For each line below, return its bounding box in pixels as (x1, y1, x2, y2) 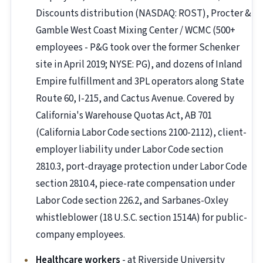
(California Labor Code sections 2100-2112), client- (36, 126, 247, 140)
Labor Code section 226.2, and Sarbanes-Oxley (36, 194, 228, 208)
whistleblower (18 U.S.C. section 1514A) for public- (36, 211, 247, 225)
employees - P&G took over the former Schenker (36, 41, 240, 55)
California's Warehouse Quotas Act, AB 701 (36, 109, 212, 123)
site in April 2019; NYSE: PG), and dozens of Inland (36, 58, 242, 72)
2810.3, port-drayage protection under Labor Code (36, 160, 247, 174)
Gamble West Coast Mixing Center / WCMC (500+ (36, 23, 235, 38)
